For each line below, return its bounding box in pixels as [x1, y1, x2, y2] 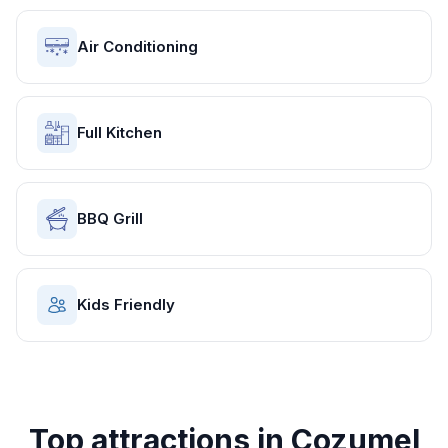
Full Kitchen [77, 123, 162, 142]
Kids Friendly [77, 295, 175, 314]
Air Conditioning [77, 37, 198, 56]
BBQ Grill [77, 209, 143, 228]
